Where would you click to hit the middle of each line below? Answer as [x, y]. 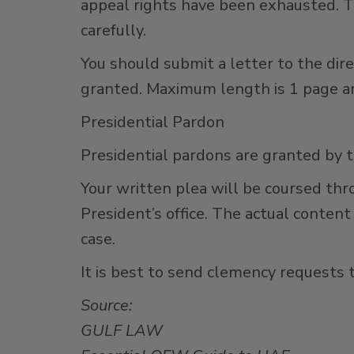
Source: [107, 305]
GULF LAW [122, 331]
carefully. [113, 30]
